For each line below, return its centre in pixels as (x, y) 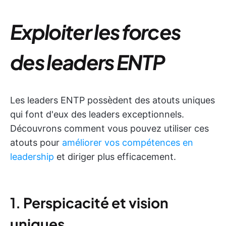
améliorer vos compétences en (128, 143)
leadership (32, 157)
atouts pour (36, 143)
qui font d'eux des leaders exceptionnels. (97, 114)
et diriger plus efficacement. (115, 157)
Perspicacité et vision (96, 203)
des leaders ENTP (88, 62)
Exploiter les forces (95, 32)
